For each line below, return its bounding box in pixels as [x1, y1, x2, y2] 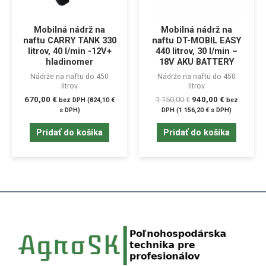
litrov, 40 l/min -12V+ [27, 46, 112, 57]
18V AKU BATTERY [159, 56, 234, 68]
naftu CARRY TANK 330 [23, 35, 116, 46]
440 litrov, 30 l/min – [156, 46, 237, 57]
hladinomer [46, 56, 93, 68]
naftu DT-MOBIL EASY [152, 35, 241, 46]
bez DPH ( [59, 96, 90, 104]
